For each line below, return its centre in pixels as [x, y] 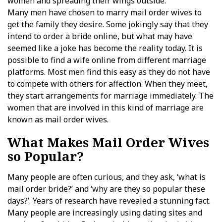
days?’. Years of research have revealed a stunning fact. [109, 201]
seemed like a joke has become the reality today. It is [105, 48]
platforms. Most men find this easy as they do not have [109, 72]
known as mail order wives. [58, 119]
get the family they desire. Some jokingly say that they [108, 24]
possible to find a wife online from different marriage [107, 60]
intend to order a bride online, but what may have [100, 36]
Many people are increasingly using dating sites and [105, 213]
